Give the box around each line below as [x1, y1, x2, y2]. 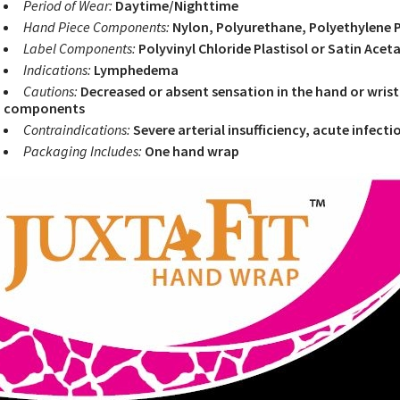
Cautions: [23, 82, 78, 100]
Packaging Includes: [23, 142, 142, 160]
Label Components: [23, 39, 136, 57]
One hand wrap [142, 142, 239, 160]
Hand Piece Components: [23, 18, 170, 36]
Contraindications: [23, 121, 130, 138]
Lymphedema [91, 61, 179, 79]
